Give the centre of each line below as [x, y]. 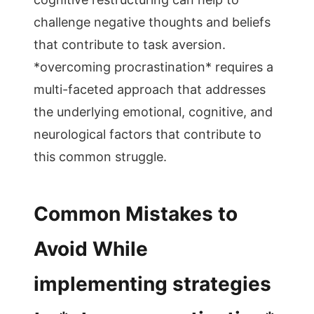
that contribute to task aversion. [130, 45]
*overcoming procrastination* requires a [153, 67]
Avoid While [91, 249]
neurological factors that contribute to [148, 134]
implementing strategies [152, 284]
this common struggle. [100, 157]
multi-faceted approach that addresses [150, 89]
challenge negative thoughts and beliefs [152, 22]
